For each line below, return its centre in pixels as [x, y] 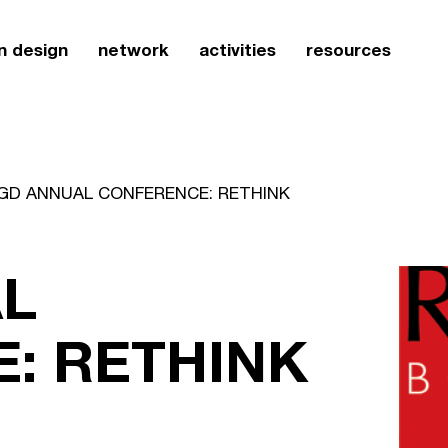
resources [348, 49]
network [133, 49]
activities [237, 49]
